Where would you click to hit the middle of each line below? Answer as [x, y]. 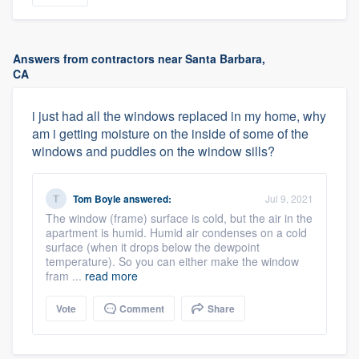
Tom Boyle [97, 199]
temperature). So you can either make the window [172, 261]
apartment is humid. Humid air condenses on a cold [176, 232]
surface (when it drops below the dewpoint [153, 247]
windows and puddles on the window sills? [153, 151]
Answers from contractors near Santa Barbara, [139, 58]
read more [111, 276]
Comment [141, 309]
